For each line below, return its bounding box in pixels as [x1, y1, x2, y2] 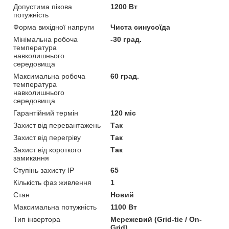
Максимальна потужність [13, 202, 97, 211]
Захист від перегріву [13, 133, 81, 142]
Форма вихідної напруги [13, 22, 94, 31]
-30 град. [110, 35, 142, 43]
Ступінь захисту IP [13, 166, 74, 174]
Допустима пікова [13, 2, 72, 11]
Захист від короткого [13, 145, 81, 154]
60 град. [110, 72, 140, 80]
